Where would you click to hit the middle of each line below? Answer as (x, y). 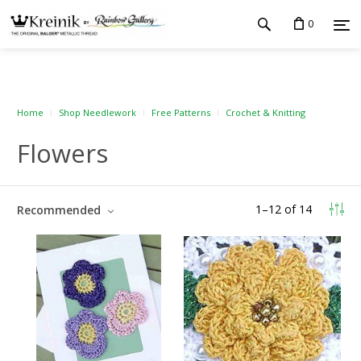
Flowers (62, 153)
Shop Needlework (98, 112)
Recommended (60, 210)
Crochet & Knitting (266, 112)
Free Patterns (181, 112)
